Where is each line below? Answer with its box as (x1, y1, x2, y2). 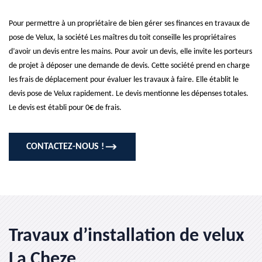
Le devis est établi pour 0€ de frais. (9, 104, 122, 112)
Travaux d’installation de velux (9, 227, 244, 246)
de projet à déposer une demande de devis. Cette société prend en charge (9, 61, 250, 70)
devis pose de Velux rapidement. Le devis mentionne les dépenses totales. (9, 89, 249, 98)
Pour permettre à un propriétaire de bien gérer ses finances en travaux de (9, 19, 250, 28)
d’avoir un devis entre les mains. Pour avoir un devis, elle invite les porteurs (9, 47, 252, 56)
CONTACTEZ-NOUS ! (26, 142, 104, 151)
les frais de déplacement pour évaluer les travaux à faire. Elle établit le (9, 75, 239, 84)
